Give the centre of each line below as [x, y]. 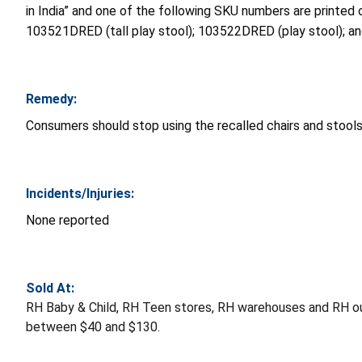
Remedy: [51, 99]
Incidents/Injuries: [80, 194]
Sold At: [50, 288]
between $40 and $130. [93, 327]
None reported [67, 221]
